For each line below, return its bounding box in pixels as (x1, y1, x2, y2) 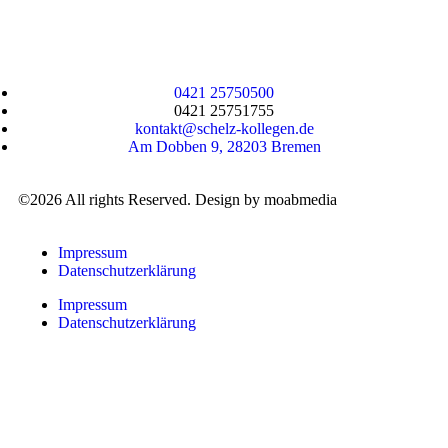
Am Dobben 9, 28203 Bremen (127, 138, 321, 155)
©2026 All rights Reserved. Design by (18, 191, 264, 208)
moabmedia (264, 191, 337, 208)
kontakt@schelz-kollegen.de (134, 120, 314, 137)
